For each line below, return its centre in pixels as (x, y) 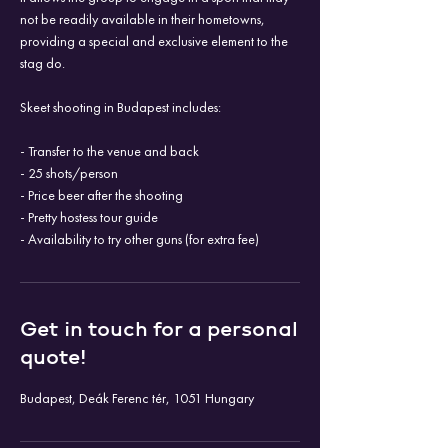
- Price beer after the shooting (101, 195)
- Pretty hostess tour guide (89, 217)
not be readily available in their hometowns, (142, 19)
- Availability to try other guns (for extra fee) (139, 239)
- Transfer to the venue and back (109, 151)
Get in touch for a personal (159, 329)
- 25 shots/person (69, 173)
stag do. (42, 63)
